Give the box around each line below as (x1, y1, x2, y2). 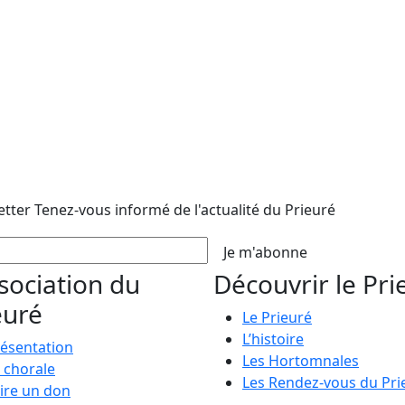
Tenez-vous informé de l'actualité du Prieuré (34, 199, 335, 220)
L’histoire (242, 328, 304, 349)
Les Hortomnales (242, 350, 359, 371)
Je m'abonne (223, 241, 307, 262)
